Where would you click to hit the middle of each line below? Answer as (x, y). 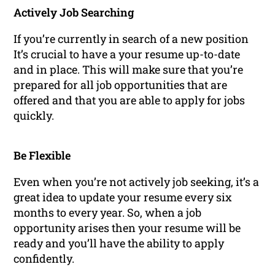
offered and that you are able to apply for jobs (130, 100)
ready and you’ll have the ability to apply (119, 243)
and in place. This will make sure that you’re (129, 70)
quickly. (34, 116)
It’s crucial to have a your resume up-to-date (127, 54)
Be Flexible (42, 156)
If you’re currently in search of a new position (131, 39)
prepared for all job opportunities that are (121, 85)
